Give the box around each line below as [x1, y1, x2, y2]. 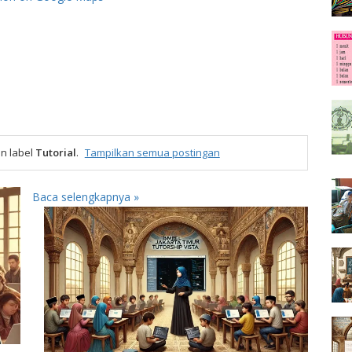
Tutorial [35, 145, 76, 160]
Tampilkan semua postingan [84, 145, 220, 160]
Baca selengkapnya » [31, 189, 139, 205]
